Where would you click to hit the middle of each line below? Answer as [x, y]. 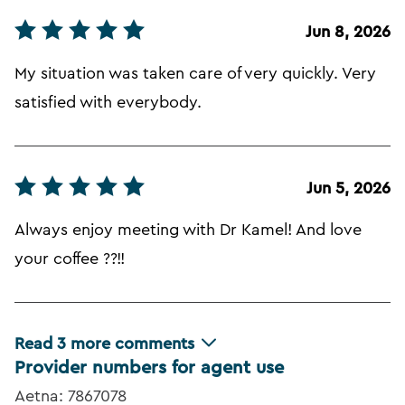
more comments [132, 344]
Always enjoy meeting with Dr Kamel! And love [188, 230]
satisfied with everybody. [108, 103]
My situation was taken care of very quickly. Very [195, 74]
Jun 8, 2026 [348, 32]
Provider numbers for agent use [149, 368]
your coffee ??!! [70, 259]
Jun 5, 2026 [348, 188]
